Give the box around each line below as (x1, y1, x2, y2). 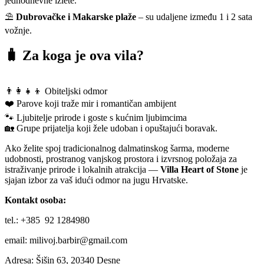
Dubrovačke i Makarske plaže (16, 12, 136, 22)
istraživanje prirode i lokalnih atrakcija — (5, 164, 160, 174)
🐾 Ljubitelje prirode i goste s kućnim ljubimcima (5, 112, 187, 123)
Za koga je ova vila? (22, 47, 144, 63)
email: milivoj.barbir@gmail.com (5, 235, 127, 245)
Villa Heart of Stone (160, 164, 239, 174)
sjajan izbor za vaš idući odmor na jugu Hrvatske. (5, 174, 188, 185)
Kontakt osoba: (5, 194, 66, 205)
